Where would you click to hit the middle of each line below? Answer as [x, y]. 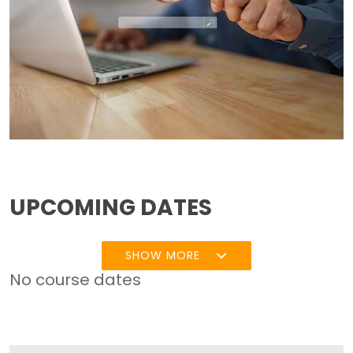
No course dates [76, 279]
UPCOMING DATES [111, 207]
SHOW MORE [163, 255]
